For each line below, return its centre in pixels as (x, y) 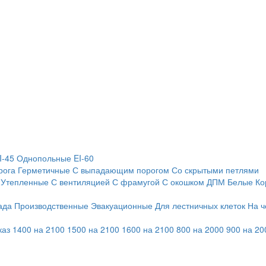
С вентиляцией (80, 182)
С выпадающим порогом (121, 170)
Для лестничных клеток (200, 205)
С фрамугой (136, 182)
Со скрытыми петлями (215, 170)
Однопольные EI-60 (55, 158)
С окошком (183, 182)
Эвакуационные (122, 205)
